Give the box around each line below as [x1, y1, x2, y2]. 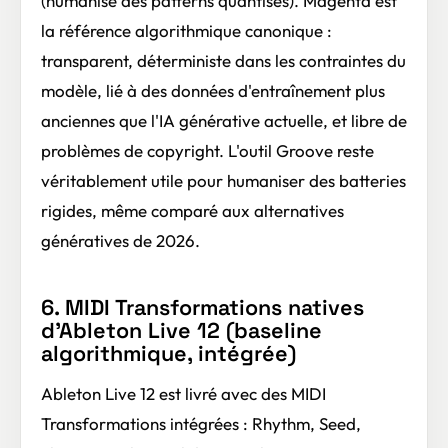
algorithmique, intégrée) [41, 339, 296, 367]
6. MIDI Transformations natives [41, 293, 364, 321]
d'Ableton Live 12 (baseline [41, 316, 322, 344]
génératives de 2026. [41, 229, 200, 251]
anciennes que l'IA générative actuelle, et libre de [41, 109, 407, 131]
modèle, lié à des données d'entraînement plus [41, 79, 385, 101]
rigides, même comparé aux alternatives [41, 199, 344, 221]
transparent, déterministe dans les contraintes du [41, 49, 406, 71]
